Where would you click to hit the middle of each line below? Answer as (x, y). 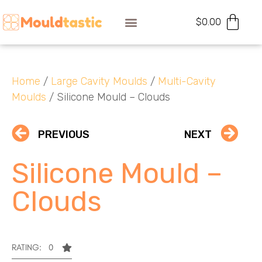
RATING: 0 (32, 247)
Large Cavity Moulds (99, 81)
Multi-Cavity (187, 81)
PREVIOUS (64, 135)
